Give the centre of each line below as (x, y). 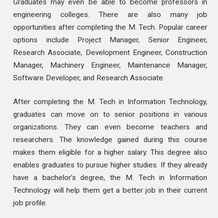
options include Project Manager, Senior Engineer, (110, 40)
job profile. (30, 203)
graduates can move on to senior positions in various (110, 115)
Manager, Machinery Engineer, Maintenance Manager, (110, 65)
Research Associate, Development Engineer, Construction (110, 53)
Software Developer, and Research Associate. (89, 78)
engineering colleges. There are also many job (110, 15)
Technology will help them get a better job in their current (110, 191)
